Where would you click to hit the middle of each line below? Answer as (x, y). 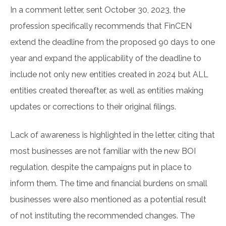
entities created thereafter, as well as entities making (107, 91)
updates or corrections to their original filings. (94, 107)
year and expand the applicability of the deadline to (106, 59)
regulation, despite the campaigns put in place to (101, 167)
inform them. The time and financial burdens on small (109, 184)
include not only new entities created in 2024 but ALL (109, 75)
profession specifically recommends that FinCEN (101, 26)
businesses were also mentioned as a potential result (108, 200)
